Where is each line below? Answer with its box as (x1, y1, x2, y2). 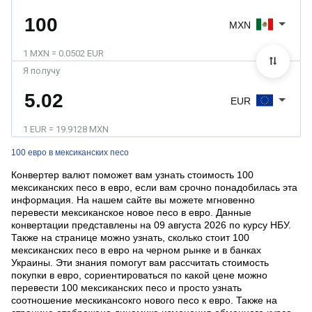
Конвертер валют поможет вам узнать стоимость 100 (11, 169, 253, 181)
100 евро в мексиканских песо (11, 148, 129, 158)
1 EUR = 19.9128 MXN (23, 124, 109, 135)
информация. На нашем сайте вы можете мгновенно (11, 194, 255, 206)
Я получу (23, 65, 60, 77)
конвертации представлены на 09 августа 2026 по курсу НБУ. (11, 219, 291, 231)
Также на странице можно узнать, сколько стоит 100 (11, 232, 249, 244)
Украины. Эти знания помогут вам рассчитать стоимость (11, 257, 269, 269)
